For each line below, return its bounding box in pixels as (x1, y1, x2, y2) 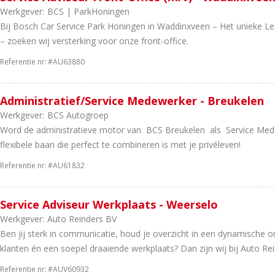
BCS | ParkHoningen (47, 6, 130, 17)
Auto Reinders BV (47, 213, 117, 225)
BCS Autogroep (47, 109, 109, 121)
